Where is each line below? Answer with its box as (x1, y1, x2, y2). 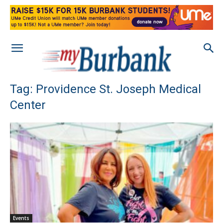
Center (10, 98, 46, 112)
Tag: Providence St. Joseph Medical (10, 82, 201, 96)
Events (13, 215, 29, 222)
